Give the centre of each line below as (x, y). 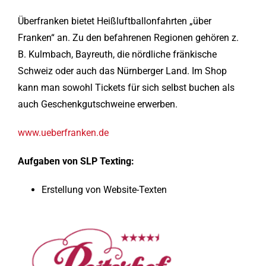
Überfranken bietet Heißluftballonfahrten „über (114, 21)
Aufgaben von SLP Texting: (76, 161)
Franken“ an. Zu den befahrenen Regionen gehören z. (128, 38)
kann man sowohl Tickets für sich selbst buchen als (126, 88)
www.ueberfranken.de (63, 133)
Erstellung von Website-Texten (104, 190)
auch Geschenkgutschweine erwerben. (97, 104)
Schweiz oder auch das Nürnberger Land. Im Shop (122, 71)
